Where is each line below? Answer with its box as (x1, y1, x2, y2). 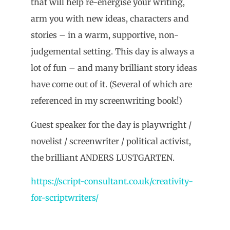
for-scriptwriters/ (31, 193, 99, 203)
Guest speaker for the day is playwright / (31, 119, 191, 130)
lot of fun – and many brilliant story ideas (31, 63, 197, 73)
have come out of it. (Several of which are (31, 79, 192, 90)
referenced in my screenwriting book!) (31, 95, 182, 106)
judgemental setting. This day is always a (31, 46, 195, 57)
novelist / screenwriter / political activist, (31, 136, 191, 146)
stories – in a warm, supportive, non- (31, 30, 179, 41)
